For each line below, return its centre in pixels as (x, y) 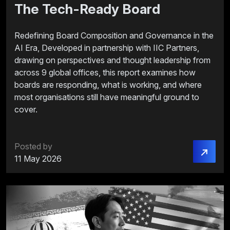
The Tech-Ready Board (87, 9)
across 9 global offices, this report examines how (105, 73)
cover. (26, 110)
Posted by (33, 147)
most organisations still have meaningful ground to (107, 97)
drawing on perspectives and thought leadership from (112, 60)
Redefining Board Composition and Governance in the (114, 36)
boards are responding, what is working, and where (108, 85)
